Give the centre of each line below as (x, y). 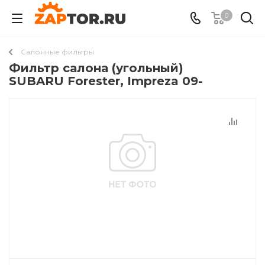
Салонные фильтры (57, 52)
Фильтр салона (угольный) (96, 68)
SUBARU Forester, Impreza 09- (106, 81)
